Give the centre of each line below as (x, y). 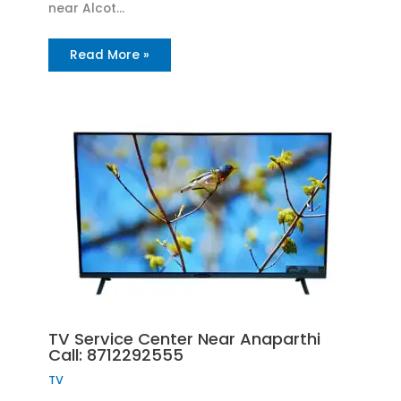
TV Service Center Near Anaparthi (185, 339)
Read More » (110, 55)
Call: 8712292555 (116, 355)
